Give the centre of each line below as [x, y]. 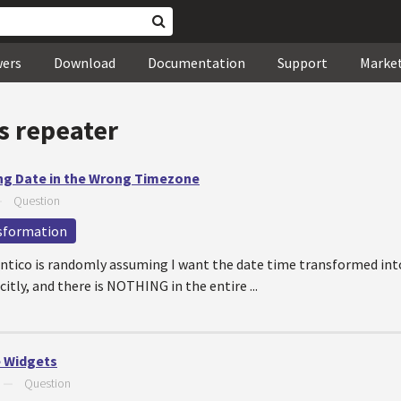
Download [85, 63]
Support [303, 63]
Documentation [196, 63]
